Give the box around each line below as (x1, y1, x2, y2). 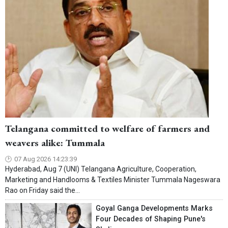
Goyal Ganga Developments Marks (96, 204, 213, 213)
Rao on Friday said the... (5, 186, 80, 195)
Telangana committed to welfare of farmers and (5, 122, 210, 135)
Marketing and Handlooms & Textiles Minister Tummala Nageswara (5, 176, 220, 184)
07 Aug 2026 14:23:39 (14, 155, 77, 163)
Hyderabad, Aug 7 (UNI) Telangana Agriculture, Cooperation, (5, 165, 196, 174)
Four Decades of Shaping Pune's (96, 215, 206, 224)
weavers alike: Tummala (5, 136, 105, 150)
